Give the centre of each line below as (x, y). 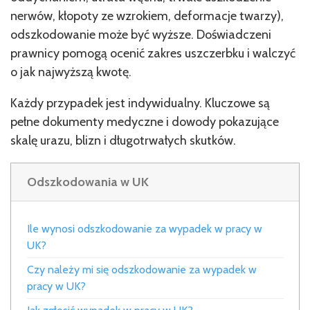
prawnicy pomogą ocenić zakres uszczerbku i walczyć (153, 53)
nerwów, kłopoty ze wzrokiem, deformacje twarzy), (147, 16)
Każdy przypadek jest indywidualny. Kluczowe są (140, 103)
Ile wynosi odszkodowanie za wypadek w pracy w (144, 228)
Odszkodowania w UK (88, 182)
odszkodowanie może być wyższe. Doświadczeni (141, 35)
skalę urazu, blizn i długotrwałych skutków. (123, 140)
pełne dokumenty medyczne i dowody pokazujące (145, 122)
